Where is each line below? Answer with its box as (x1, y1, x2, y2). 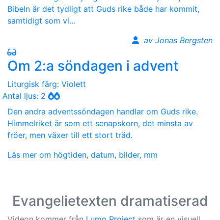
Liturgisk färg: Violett (7, 79, 86, 89)
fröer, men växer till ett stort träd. (7, 130, 133, 140)
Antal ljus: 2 (2, 90, 48, 101)
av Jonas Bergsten (144, 35, 213, 45)
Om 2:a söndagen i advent (7, 57, 178, 74)
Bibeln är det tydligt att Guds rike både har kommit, (7, 3, 199, 14)
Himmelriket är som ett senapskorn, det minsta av (7, 118, 193, 128)
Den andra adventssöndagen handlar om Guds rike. (7, 106, 198, 116)
